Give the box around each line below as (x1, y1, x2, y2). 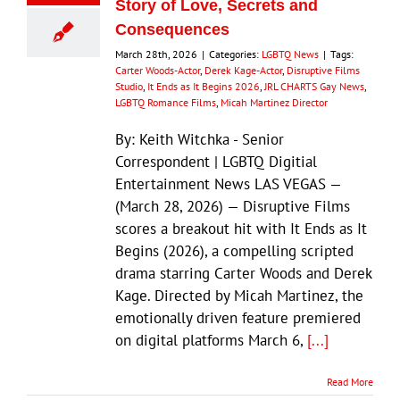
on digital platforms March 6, (115, 329, 307, 350)
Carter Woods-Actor (115, 62, 200, 77)
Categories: (209, 46, 262, 61)
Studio (115, 79, 143, 93)
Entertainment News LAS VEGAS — (115, 173, 341, 194)
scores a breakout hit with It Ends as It (115, 218, 367, 238)
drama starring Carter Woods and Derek (115, 262, 371, 283)
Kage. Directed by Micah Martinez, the (115, 285, 363, 305)
